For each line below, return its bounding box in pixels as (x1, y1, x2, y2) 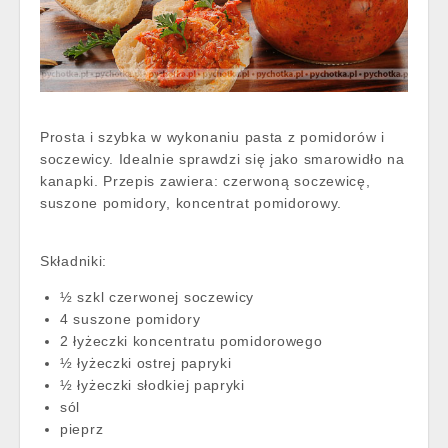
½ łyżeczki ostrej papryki (60, 355, 232, 372)
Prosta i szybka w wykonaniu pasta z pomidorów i (40, 129, 385, 146)
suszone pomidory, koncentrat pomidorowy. (40, 195, 347, 212)
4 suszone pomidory (60, 311, 201, 328)
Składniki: (40, 253, 107, 270)
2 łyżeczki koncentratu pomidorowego (60, 333, 323, 350)
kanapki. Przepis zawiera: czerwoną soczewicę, (40, 173, 371, 190)
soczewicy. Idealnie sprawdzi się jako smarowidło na (40, 151, 405, 168)
